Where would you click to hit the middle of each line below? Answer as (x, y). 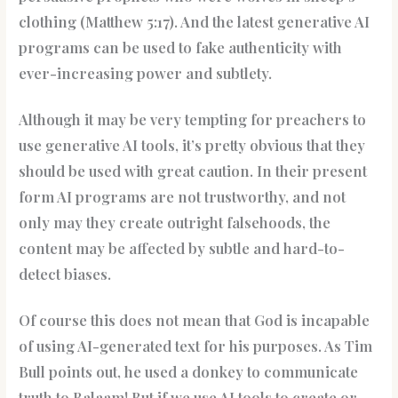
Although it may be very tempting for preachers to (193, 119)
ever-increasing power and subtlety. (146, 73)
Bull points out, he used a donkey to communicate (189, 372)
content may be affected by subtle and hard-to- (182, 248)
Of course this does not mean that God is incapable (195, 320)
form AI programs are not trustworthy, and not (183, 197)
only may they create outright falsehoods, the (175, 223)
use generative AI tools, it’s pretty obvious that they (192, 145)
